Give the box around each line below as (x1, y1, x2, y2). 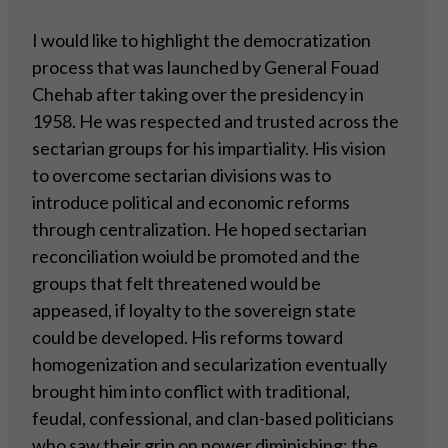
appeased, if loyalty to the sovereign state (32, 299, 356, 322)
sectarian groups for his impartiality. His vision (32, 137, 386, 160)
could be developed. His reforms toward (32, 326, 343, 349)
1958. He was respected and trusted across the (32, 110, 399, 133)
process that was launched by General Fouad (32, 56, 379, 79)
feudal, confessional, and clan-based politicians (32, 407, 394, 430)
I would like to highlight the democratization (32, 29, 371, 52)
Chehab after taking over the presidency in (32, 83, 364, 106)
